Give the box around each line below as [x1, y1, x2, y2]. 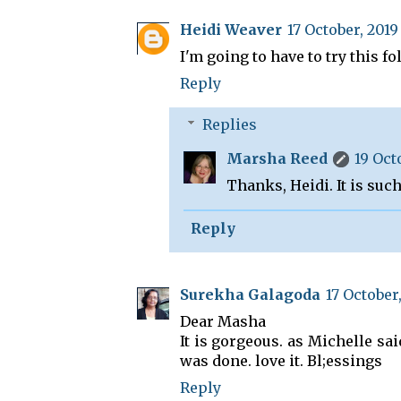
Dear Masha [180, 311, 266, 330]
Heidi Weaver [180, 20, 282, 38]
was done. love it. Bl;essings [180, 351, 382, 370]
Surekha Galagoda [180, 285, 320, 303]
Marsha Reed [226, 149, 328, 167]
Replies [201, 115, 257, 133]
